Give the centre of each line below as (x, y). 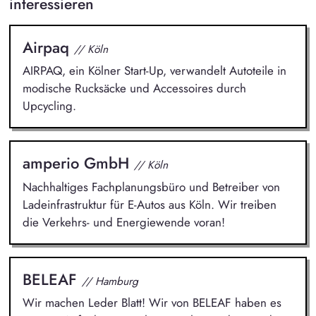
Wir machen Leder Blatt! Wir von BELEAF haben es (152, 303)
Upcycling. (49, 106)
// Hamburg (110, 281)
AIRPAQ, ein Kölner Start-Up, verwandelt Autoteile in (154, 71)
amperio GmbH (78, 163)
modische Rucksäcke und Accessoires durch (134, 89)
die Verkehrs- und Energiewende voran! (123, 222)
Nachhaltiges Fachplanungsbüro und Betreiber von (151, 187)
